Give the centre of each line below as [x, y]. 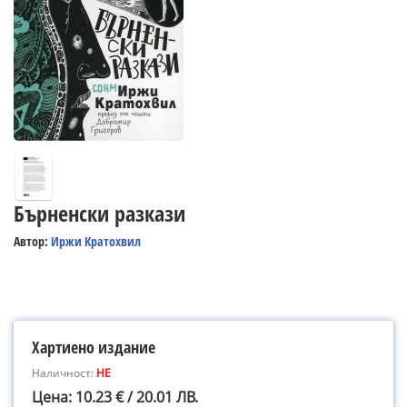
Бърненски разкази [99, 213]
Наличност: [64, 373]
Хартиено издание [94, 347]
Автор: [32, 241]
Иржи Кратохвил [96, 241]
